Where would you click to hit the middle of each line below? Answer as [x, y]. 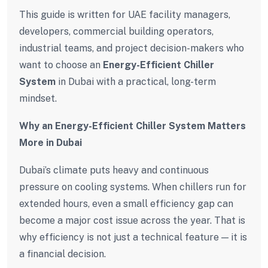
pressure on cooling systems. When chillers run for [133, 187]
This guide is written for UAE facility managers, [125, 14]
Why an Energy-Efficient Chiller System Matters [133, 126]
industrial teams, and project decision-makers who [132, 48]
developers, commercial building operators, [116, 31]
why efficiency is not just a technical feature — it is [133, 237]
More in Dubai [51, 142]
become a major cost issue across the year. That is [132, 220]
